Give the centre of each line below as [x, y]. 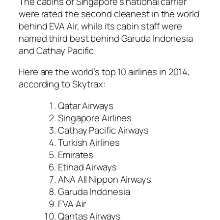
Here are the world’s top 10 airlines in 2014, [104, 72]
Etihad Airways [87, 167]
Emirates [76, 154]
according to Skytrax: [62, 84]
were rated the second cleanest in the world [109, 14]
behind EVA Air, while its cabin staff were [100, 26]
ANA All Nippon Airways [105, 179]
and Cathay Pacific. [57, 50]
